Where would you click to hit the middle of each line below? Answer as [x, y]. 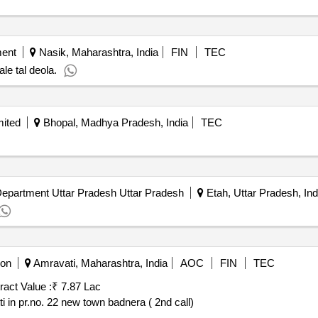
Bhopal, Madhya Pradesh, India [114, 122]
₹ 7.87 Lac [76, 286]
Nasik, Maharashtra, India [97, 52]
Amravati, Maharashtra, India [99, 263]
